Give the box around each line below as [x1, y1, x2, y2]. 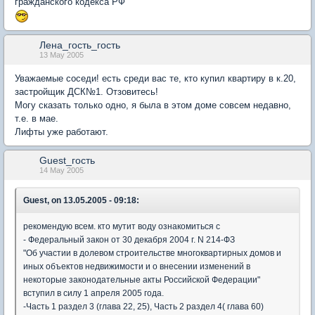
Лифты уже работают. [15, 126, 108, 137]
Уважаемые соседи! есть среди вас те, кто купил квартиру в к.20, [15, 72, 296, 84]
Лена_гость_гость [39, 39, 120, 51]
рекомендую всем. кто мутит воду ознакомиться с [23, 221, 220, 231]
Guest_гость [39, 154, 95, 166]
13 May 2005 [39, 50, 84, 59]
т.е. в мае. [15, 112, 58, 124]
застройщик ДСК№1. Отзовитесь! [15, 86, 158, 97]
